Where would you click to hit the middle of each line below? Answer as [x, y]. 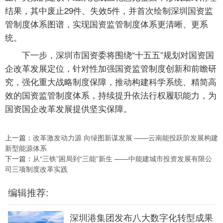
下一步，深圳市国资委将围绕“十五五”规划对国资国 [118, 55]
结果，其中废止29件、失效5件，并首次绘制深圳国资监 [109, 10]
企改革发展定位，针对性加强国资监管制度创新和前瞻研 [111, 68]
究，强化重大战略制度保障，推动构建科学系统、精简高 [111, 81]
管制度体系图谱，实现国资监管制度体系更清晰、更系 [107, 24]
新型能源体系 [26, 148]
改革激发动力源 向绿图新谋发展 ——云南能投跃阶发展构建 [125, 137]
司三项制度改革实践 [36, 169]
